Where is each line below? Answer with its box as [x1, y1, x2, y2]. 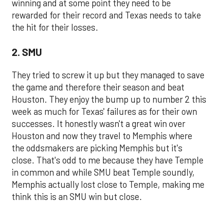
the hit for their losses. [12, 22, 98, 33]
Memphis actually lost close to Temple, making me [12, 179, 204, 190]
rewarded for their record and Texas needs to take [12, 10, 201, 21]
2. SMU [12, 45, 42, 58]
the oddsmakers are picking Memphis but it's [12, 143, 182, 154]
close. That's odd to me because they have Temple [12, 155, 203, 166]
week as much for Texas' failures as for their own [12, 106, 197, 117]
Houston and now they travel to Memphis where [12, 130, 192, 142]
